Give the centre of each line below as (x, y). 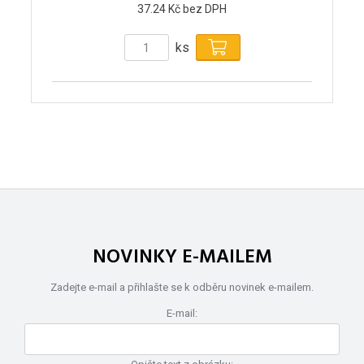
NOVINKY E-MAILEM (182, 258)
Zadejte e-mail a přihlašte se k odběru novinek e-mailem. (182, 288)
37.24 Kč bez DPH (182, 9)
